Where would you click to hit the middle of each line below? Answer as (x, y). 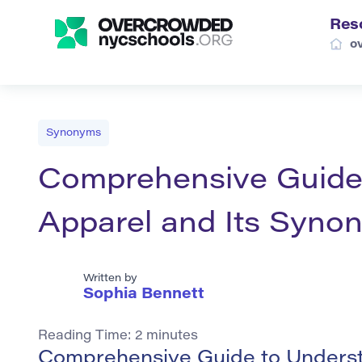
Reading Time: (86, 337)
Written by (110, 279)
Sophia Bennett (144, 295)
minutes (172, 337)
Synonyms (74, 133)
